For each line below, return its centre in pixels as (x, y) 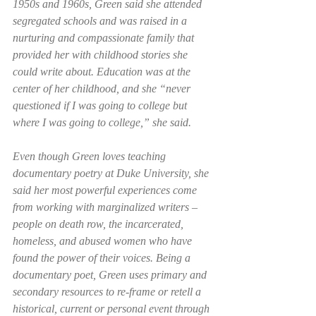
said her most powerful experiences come (106, 190)
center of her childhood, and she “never (103, 89)
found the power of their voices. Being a (103, 258)
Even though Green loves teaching (91, 156)
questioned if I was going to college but (101, 105)
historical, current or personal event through (113, 309)
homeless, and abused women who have (104, 241)
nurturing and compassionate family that (105, 38)
